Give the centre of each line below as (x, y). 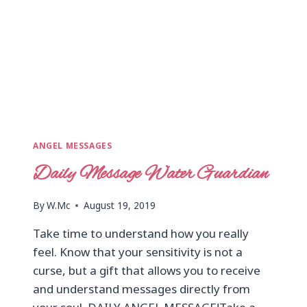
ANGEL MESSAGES (73, 145)
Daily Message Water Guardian (150, 174)
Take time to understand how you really (141, 234)
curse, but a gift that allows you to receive (147, 271)
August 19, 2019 (120, 206)
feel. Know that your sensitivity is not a (138, 252)
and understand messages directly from (142, 289)
